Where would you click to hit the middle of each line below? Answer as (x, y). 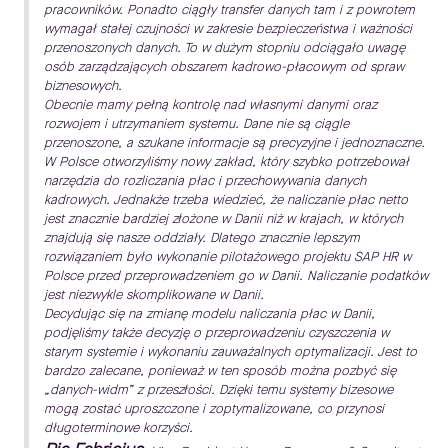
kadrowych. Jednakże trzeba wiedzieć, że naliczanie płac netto (226, 200)
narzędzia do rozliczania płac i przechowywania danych (205, 181)
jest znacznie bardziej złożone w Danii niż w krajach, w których (223, 219)
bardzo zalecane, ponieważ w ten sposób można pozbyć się (220, 371)
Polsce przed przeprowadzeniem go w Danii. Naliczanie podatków (236, 276)
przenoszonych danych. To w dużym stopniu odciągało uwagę (224, 48)
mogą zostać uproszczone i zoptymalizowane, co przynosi (214, 409)
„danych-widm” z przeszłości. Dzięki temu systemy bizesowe (218, 390)
